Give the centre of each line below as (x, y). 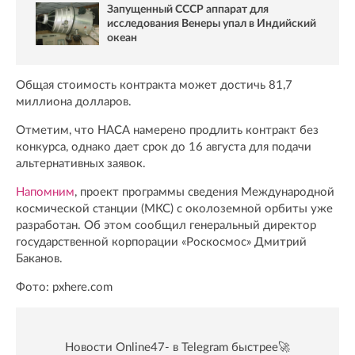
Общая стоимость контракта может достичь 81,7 (154, 86)
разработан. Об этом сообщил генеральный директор (166, 226)
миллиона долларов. (74, 102)
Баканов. (39, 259)
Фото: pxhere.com (64, 288)
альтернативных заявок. (81, 164)
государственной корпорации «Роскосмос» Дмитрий (161, 242)
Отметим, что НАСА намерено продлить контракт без (167, 131)
